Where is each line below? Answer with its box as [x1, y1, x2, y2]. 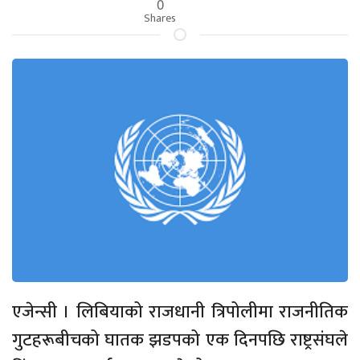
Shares [144, 9, 176, 28]
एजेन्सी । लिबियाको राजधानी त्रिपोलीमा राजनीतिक [12, 297, 348, 328]
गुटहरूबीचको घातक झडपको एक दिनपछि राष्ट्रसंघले [12, 325, 348, 356]
